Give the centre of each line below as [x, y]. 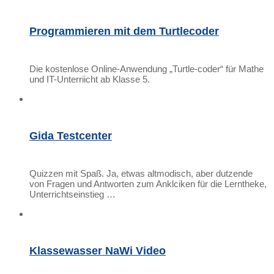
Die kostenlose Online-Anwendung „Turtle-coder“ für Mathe [146, 69]
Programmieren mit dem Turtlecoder [124, 31]
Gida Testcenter [71, 136]
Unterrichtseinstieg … [72, 194]
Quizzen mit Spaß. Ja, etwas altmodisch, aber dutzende [141, 174]
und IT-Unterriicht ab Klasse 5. [90, 80]
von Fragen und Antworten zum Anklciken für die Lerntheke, [148, 184]
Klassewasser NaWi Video [98, 251]
